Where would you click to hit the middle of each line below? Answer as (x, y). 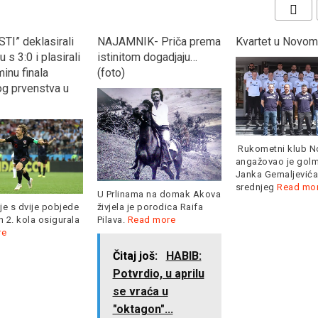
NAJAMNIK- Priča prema (159, 41)
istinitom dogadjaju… (147, 57)
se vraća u (140, 291)
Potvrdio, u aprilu (158, 273)
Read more (151, 219)
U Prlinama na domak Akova (159, 194)
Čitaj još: (136, 256)
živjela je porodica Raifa (150, 207)
